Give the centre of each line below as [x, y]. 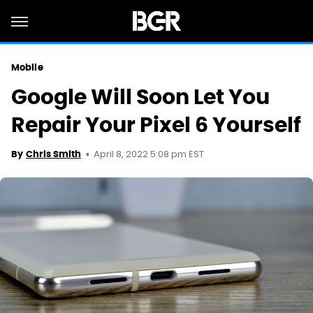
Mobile [27, 67]
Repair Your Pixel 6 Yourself [156, 125]
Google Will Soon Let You [140, 97]
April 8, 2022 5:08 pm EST [149, 155]
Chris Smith [53, 154]
